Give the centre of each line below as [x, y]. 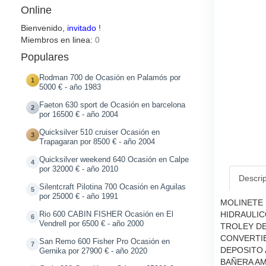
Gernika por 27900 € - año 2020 [93, 251]
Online [36, 10]
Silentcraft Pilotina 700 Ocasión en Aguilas [113, 187]
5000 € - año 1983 [70, 87]
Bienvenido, [44, 28]
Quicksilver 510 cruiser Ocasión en [99, 132]
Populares [45, 57]
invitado [82, 28]
